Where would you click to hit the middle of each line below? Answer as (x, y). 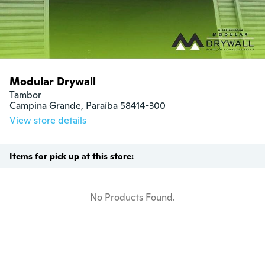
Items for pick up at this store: (72, 156)
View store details (48, 121)
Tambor (25, 95)
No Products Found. (132, 198)
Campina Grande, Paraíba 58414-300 (88, 106)
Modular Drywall (53, 82)
